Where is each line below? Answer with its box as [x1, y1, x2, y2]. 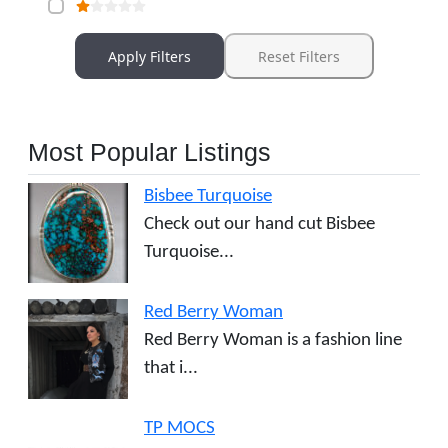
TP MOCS [144, 419, 215, 439]
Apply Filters [107, 46, 191, 66]
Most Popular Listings [28, 138, 271, 167]
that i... [144, 359, 198, 379]
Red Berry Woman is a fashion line [144, 331, 402, 351]
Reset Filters [257, 46, 340, 66]
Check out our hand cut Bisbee [144, 215, 375, 235]
